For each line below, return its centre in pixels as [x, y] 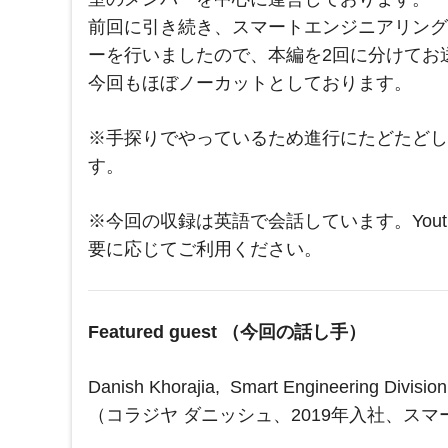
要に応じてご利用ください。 [205, 249]
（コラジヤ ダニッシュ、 [189, 415]
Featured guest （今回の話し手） [227, 332]
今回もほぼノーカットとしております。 [250, 83]
